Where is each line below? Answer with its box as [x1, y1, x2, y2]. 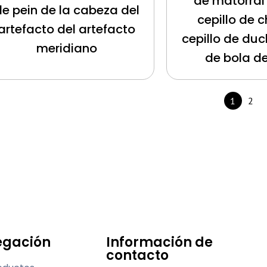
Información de [105, 233, 213, 252]
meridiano [36, 40, 97, 57]
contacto [105, 246, 169, 265]
